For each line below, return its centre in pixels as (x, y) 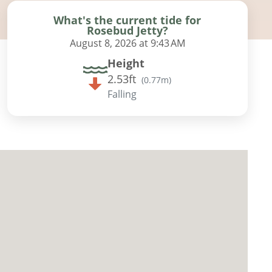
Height (126, 63)
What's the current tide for (127, 20)
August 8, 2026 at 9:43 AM (127, 43)
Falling (122, 94)
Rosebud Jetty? (127, 30)
